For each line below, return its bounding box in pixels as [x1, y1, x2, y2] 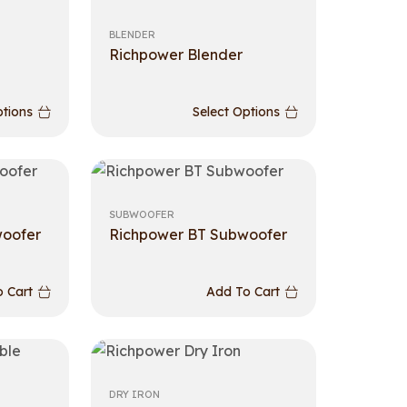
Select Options [192, 104, 280, 121]
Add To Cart [205, 283, 280, 301]
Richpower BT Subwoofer [109, 225, 288, 243]
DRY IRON [109, 388, 161, 401]
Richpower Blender [109, 45, 243, 64]
